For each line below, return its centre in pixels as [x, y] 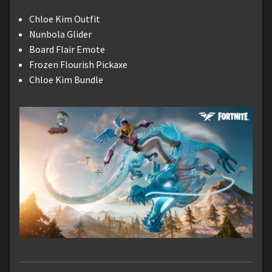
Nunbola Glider [60, 34]
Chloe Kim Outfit [65, 19]
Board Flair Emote [67, 49]
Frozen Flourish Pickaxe [78, 64]
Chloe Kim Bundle [66, 79]
